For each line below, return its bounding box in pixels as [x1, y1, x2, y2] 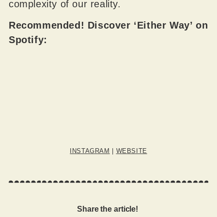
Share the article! [77, 204, 140, 213]
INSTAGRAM [70, 147, 110, 155]
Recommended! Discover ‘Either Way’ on [8, 20, 208, 31]
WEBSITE [116, 147, 147, 155]
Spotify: [8, 34, 51, 46]
